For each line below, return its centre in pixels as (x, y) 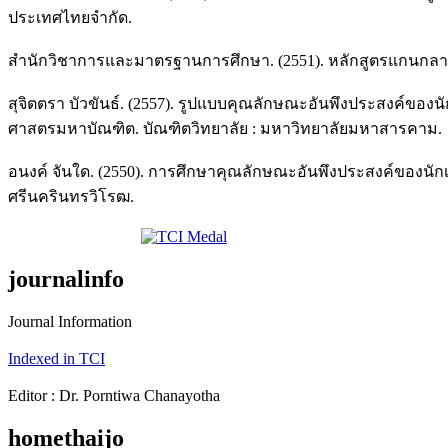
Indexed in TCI (56, 358)
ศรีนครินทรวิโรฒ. (71, 196)
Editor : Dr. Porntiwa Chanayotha (114, 395)
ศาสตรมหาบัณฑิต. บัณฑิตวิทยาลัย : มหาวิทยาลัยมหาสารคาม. (225, 128)
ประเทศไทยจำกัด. (70, 17)
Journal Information (70, 321)
